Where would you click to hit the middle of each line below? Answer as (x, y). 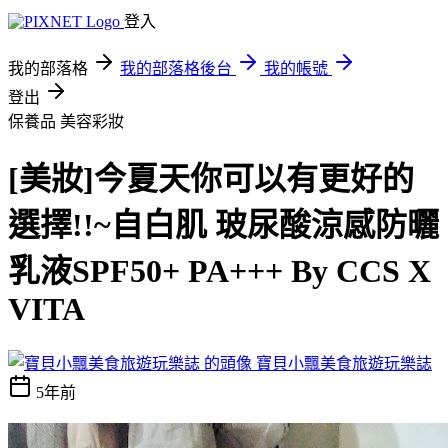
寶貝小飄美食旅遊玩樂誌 (344, 363)
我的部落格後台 (176, 68)
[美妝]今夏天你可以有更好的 (211, 179)
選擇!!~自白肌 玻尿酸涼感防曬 (223, 225)
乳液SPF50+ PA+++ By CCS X (219, 271)
